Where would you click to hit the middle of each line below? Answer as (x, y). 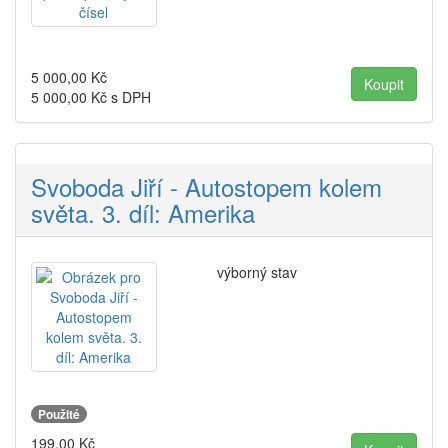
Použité (59, 414)
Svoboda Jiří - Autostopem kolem (206, 187)
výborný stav (256, 272)
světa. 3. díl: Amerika (143, 213)
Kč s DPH (119, 97)
